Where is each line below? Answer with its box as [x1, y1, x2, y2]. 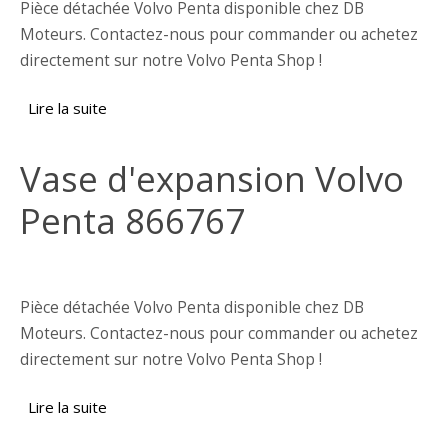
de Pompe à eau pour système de [106, 97, 343, 118]
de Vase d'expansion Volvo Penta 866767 [106, 397, 394, 418]
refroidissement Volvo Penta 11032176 [106, 122, 381, 143]
